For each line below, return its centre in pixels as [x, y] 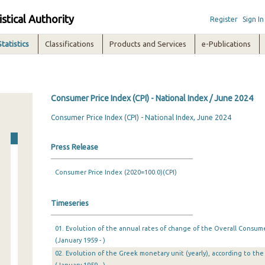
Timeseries [70, 203]
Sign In [253, 19]
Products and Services [148, 44]
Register [224, 19]
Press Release [74, 147]
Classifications [70, 44]
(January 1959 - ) [80, 240]
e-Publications [227, 44]
